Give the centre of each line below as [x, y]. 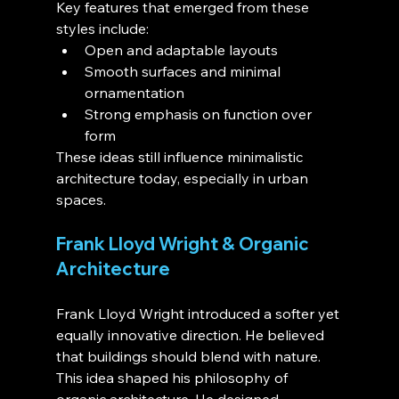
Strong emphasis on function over [199, 114]
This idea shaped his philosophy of [173, 377]
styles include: [102, 28]
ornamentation [134, 92]
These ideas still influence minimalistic [181, 156]
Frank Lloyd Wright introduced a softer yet [199, 313]
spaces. [81, 199]
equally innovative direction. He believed [191, 334]
